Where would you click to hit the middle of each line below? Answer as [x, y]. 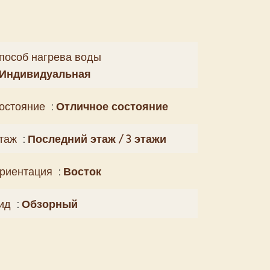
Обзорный [50, 204]
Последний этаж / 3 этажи [97, 139]
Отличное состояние [112, 106]
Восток [82, 171]
